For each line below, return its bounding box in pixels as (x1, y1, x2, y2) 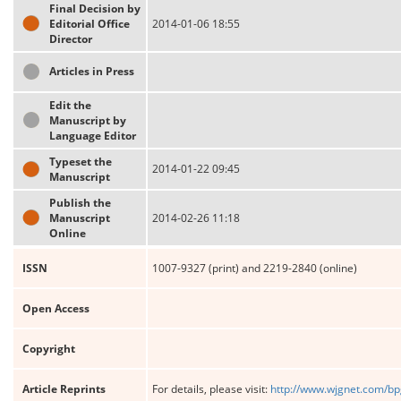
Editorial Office (49, 16, 130, 31)
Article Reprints (22, 381, 106, 397)
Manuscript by (49, 113, 126, 128)
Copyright (22, 341, 75, 356)
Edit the (49, 98, 91, 113)
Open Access (22, 301, 90, 316)
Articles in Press (49, 64, 134, 79)
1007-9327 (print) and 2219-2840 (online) (152, 260, 357, 276)
